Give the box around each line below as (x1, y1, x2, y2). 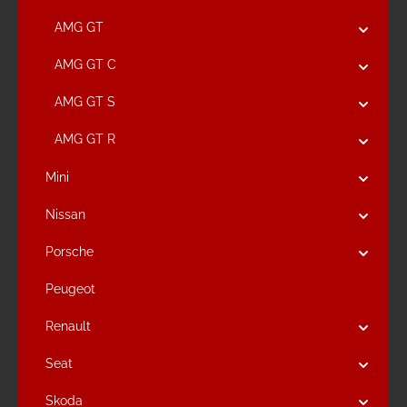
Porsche (45, 243, 94, 259)
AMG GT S (55, 94, 115, 109)
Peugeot (45, 281, 95, 296)
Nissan (45, 206, 85, 222)
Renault (45, 318, 91, 333)
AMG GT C (55, 57, 116, 72)
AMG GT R (55, 132, 115, 146)
